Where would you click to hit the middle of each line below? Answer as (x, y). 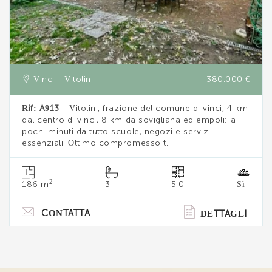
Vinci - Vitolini (62, 80)
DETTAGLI (223, 214)
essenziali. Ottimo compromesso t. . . (100, 144)
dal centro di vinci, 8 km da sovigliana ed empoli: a (129, 121)
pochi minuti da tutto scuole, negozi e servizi (116, 132)
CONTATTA (66, 214)
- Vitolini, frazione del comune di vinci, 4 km (154, 109)
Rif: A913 (41, 109)
